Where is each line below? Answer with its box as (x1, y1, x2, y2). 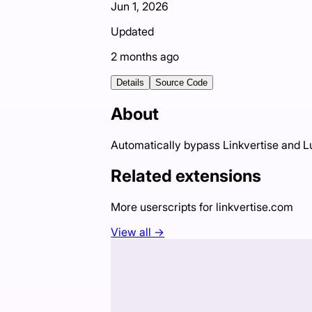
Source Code (155, 77, 208, 88)
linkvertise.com (216, 199, 294, 214)
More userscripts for (111, 199, 217, 214)
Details (116, 77, 145, 88)
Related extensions (111, 165, 262, 186)
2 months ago (111, 49, 180, 64)
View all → (111, 224, 165, 239)
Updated (111, 24, 155, 39)
